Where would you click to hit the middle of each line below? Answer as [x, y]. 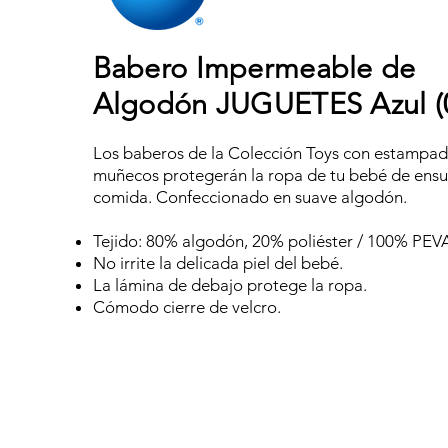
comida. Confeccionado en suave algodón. [251, 197]
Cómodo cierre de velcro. [186, 307]
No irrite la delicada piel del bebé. [219, 263]
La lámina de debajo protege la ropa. [231, 285]
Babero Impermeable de [254, 67]
